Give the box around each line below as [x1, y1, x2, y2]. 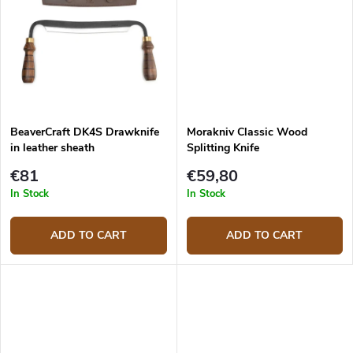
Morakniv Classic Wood [186, 124, 307, 139]
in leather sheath [10, 139, 95, 155]
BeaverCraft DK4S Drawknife [10, 124, 159, 139]
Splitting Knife [186, 139, 259, 155]
